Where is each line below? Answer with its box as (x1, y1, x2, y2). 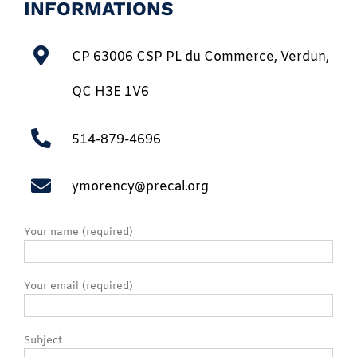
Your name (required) (24, 225, 133, 239)
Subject (24, 333, 62, 347)
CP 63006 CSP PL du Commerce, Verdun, (72, 49, 329, 66)
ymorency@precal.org (72, 178, 209, 196)
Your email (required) (24, 279, 133, 293)
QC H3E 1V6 (72, 84, 149, 101)
